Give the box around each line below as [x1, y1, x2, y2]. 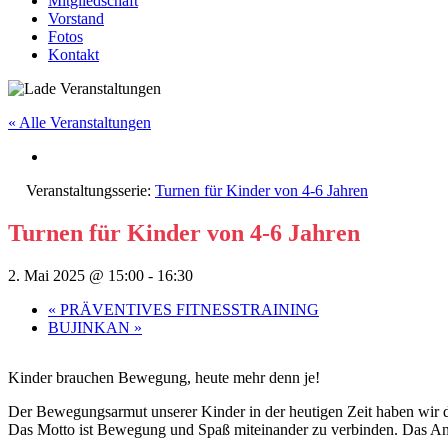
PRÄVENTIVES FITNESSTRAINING [56, 300, 319, 318]
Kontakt [48, 46, 99, 63]
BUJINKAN [48, 318, 134, 336]
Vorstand [48, 10, 104, 27]
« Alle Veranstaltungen [8, 114, 151, 131]
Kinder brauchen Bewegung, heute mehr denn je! [8, 368, 320, 386]
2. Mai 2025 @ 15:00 [8, 266, 144, 284]
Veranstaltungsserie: [26, 182, 155, 199]
